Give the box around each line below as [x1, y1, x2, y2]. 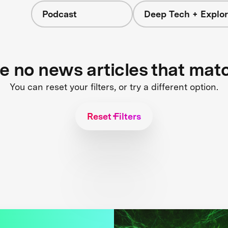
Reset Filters [87, 110, 141, 122]
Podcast [42, 9, 77, 19]
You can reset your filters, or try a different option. [10, 81, 218, 92]
